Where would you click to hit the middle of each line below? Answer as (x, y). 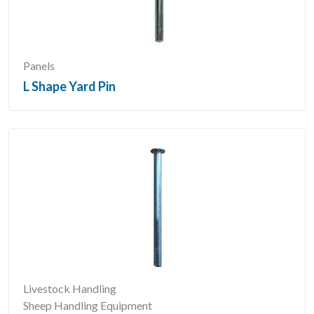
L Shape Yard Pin (69, 86)
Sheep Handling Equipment (88, 305)
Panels (39, 66)
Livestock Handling (70, 288)
